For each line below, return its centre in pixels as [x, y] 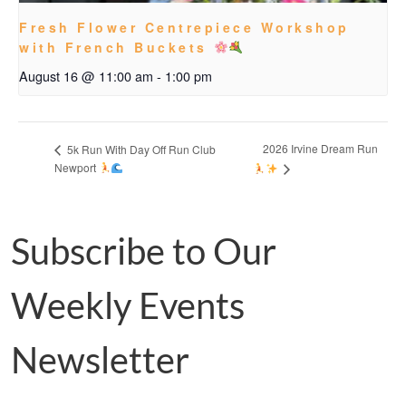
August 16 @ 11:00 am [86, 76]
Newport [77, 168]
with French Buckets [116, 48]
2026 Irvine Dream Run [321, 149]
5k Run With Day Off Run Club [140, 149]
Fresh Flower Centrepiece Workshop [184, 28]
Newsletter [100, 360]
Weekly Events [128, 306]
